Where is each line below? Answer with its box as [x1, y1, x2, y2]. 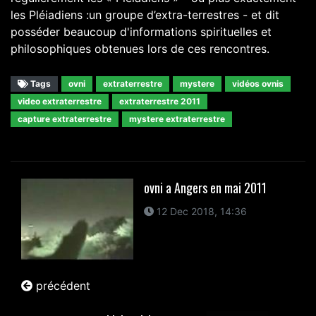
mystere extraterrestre [129, 113, 225, 124]
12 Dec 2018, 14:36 [154, 205, 248, 217]
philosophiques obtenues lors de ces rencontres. [11, 41, 269, 56]
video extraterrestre [18, 95, 102, 107]
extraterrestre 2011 [119, 95, 200, 107]
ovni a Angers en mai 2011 [144, 178, 267, 197]
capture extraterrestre [18, 113, 111, 124]
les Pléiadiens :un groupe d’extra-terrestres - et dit [11, 7, 279, 22]
